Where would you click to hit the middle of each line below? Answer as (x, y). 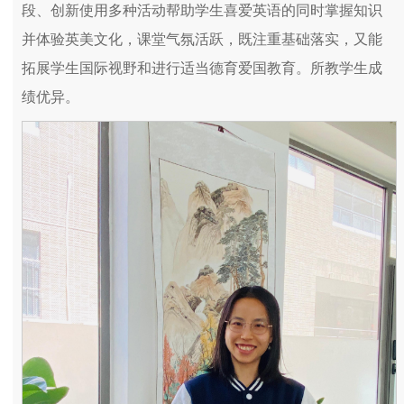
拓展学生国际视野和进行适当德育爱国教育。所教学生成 (202, 68)
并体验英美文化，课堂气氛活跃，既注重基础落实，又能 (202, 39)
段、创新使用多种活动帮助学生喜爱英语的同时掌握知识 (202, 10)
